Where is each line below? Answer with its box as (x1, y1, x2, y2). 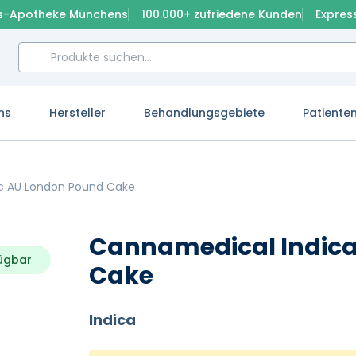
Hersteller (49, 105, 106, 121)
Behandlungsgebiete (144, 105, 265, 121)
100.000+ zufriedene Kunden (141, 6, 302, 22)
